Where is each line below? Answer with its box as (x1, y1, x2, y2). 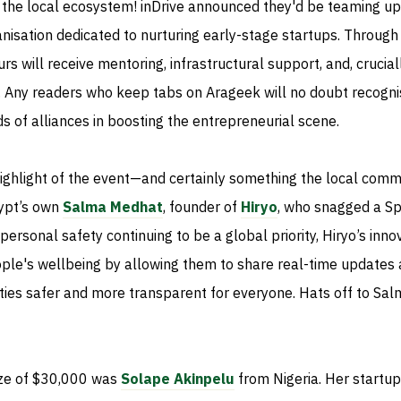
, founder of (163, 196, 241, 218)
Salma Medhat (63, 196, 163, 218)
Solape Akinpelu (121, 368, 235, 390)
